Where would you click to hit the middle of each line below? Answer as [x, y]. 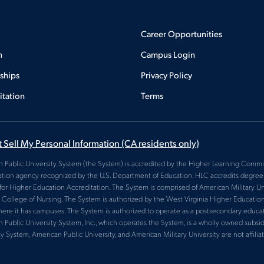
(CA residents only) [160, 143]
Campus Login [168, 54]
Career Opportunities [181, 33]
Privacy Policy [166, 75]
